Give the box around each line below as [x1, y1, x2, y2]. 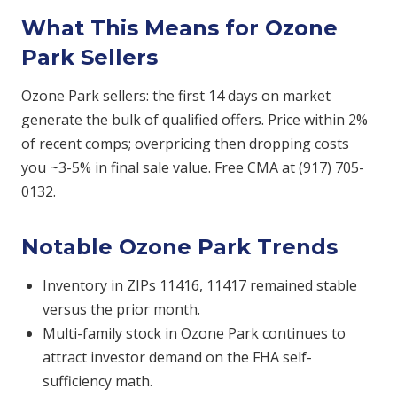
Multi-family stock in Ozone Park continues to [43, 323, 346, 343]
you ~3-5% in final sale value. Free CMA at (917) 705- [21, 158, 364, 177]
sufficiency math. [43, 371, 152, 391]
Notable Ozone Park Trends [21, 234, 338, 260]
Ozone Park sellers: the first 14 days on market [21, 86, 331, 105]
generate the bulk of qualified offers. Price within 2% [21, 110, 368, 129]
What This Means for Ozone [21, 15, 338, 41]
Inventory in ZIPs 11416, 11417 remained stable [43, 276, 357, 295]
